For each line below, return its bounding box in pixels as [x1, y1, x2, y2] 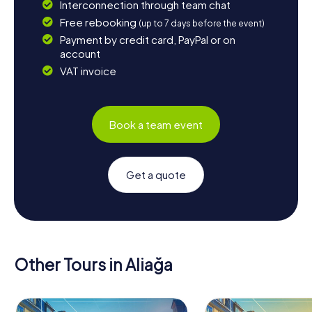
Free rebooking [59, 15, 139, 29]
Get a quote [126, 168, 186, 182]
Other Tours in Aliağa [14, 254, 173, 275]
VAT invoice [59, 64, 116, 78]
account [59, 47, 100, 61]
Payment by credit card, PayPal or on [59, 33, 235, 47]
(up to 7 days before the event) [138, 18, 265, 29]
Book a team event [109, 117, 203, 131]
